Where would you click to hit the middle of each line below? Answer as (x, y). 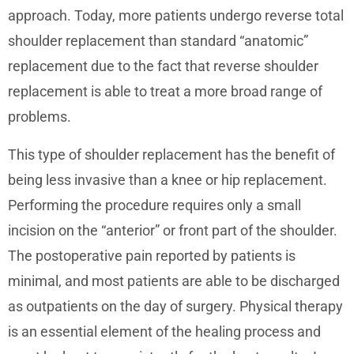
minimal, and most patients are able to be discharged (174, 281)
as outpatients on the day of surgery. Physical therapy (175, 306)
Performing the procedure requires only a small (154, 205)
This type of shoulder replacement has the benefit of (171, 154)
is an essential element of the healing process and (164, 331)
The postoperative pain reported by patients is (152, 255)
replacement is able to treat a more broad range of (165, 91)
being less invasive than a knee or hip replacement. (168, 179)
